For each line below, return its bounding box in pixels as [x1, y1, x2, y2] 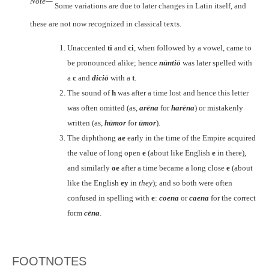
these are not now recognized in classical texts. [30, 19, 181, 29]
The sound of [67, 88, 112, 98]
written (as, [67, 118, 103, 128]
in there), [216, 148, 246, 158]
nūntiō [159, 58, 181, 68]
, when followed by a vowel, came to [134, 43, 252, 53]
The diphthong [67, 133, 118, 143]
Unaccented [67, 43, 107, 53]
